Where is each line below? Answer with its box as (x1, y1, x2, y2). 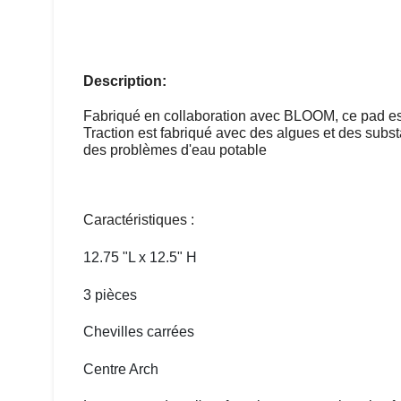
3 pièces (82, 286, 137, 303)
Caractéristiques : (82, 212, 194, 228)
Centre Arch (82, 361, 158, 377)
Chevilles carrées (82, 324, 194, 340)
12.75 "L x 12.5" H (82, 250, 197, 266)
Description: (82, 73, 166, 90)
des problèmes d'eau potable (82, 142, 267, 158)
